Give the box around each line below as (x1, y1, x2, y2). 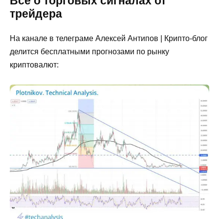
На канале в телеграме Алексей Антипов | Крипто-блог (10, 34, 208, 43)
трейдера (10, 7, 62, 20)
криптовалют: (10, 60, 59, 69)
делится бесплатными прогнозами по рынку (10, 47, 169, 56)
